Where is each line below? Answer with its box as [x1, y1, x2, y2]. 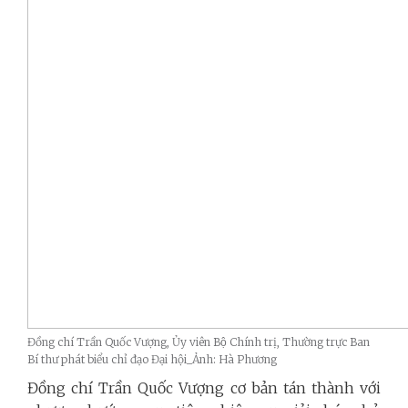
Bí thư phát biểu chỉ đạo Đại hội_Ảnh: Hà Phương [27, 352, 277, 366]
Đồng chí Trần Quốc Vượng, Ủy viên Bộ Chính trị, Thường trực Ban [27, 334, 370, 349]
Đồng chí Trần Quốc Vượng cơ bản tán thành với [27, 378, 381, 397]
